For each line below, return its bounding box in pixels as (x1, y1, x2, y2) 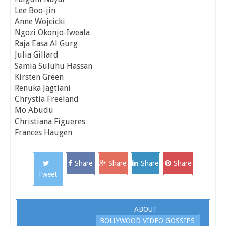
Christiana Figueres (15, 117, 85, 127)
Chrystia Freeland (15, 94, 79, 104)
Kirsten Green (15, 72, 64, 82)
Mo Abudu (15, 105, 53, 116)
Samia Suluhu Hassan (15, 61, 92, 71)
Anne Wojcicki (15, 17, 65, 27)
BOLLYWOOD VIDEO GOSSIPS (99, 216, 195, 225)
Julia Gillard (15, 50, 59, 60)
